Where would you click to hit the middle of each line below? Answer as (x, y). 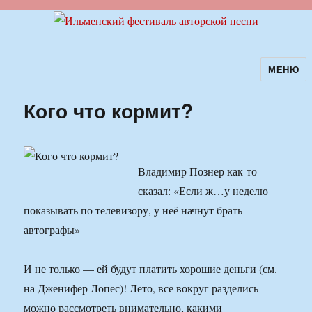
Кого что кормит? (109, 111)
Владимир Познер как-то (198, 171)
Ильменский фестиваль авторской (145, 79)
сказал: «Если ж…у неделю (203, 191)
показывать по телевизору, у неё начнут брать (133, 210)
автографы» (52, 230)
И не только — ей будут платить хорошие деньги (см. (151, 269)
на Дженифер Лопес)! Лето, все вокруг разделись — (148, 288)
